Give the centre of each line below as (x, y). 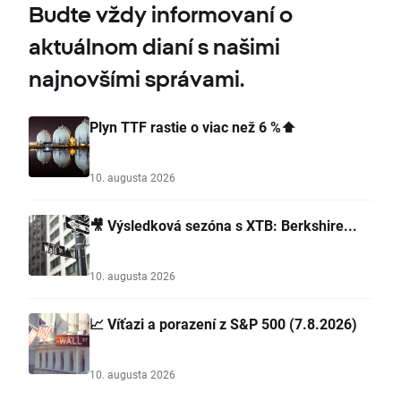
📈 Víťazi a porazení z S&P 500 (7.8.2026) (223, 324)
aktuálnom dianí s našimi (154, 47)
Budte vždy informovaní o (161, 15)
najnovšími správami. (137, 79)
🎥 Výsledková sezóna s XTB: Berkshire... (223, 226)
